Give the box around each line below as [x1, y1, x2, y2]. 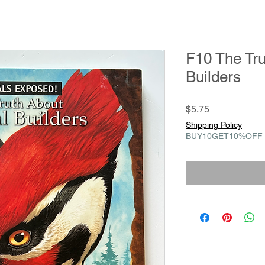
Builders [186, 67, 241, 86]
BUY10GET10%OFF [186, 131, 263, 141]
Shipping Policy [186, 119, 242, 130]
